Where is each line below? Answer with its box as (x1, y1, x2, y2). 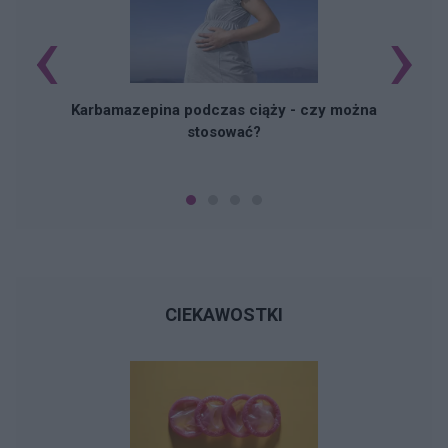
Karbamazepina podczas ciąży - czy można (71, 101, 377, 120)
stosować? (187, 123, 261, 142)
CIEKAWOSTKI (165, 304, 283, 326)
